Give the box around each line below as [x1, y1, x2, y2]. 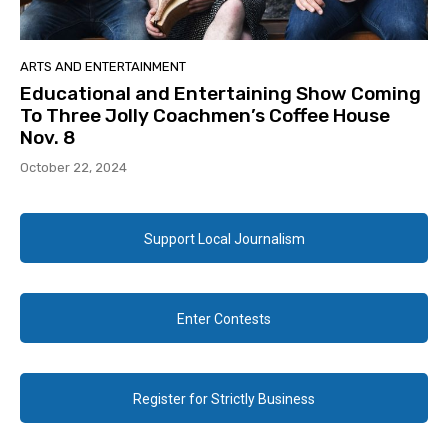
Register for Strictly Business [133, 391, 315, 408]
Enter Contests [177, 311, 271, 328]
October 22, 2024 [20, 160, 127, 176]
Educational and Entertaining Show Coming [20, 82, 421, 106]
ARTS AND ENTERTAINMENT [20, 59, 186, 75]
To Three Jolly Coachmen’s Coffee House [20, 104, 390, 128]
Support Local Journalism [143, 231, 305, 248]
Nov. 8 [20, 126, 76, 150]
